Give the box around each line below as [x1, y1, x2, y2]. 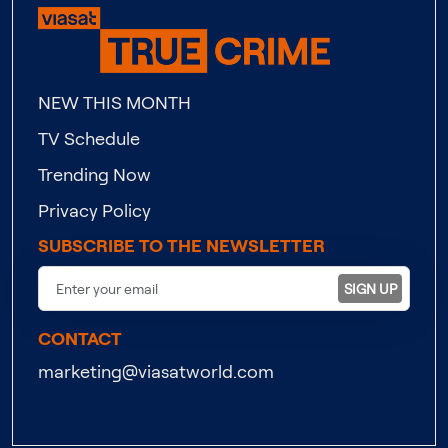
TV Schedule [38, 127, 140, 150]
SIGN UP [343, 279, 397, 297]
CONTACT [38, 327, 122, 350]
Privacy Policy [38, 199, 151, 222]
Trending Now [38, 163, 151, 186]
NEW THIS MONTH [38, 91, 191, 114]
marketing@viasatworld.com [38, 360, 274, 383]
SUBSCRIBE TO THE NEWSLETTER [38, 234, 325, 257]
